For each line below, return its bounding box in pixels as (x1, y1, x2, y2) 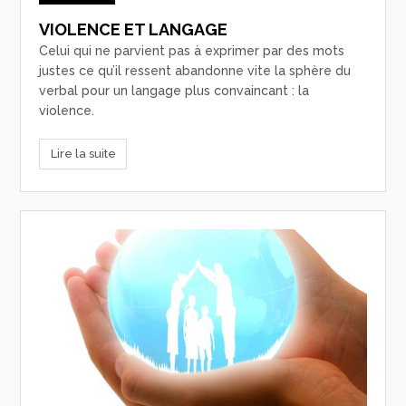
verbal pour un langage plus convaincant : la (39, 83, 310, 99)
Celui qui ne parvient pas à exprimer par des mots (39, 43, 345, 59)
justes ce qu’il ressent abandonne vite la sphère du (39, 63, 352, 79)
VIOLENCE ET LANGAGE (39, 20, 228, 40)
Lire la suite (50, 146, 116, 160)
